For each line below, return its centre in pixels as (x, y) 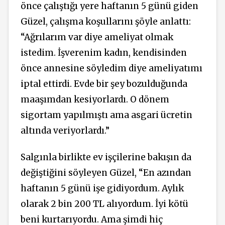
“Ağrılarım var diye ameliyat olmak (97, 37)
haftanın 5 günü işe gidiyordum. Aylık (102, 188)
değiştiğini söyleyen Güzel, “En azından (106, 173)
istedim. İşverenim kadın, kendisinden (104, 53)
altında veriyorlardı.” (65, 131)
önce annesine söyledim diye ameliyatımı (111, 68)
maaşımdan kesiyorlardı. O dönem (95, 99)
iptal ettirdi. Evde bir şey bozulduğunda (104, 84)
